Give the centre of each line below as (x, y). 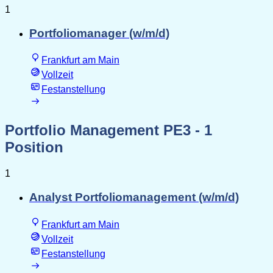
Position (34, 147)
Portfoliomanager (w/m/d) (99, 33)
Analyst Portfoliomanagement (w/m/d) (134, 197)
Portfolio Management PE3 (98, 130)
